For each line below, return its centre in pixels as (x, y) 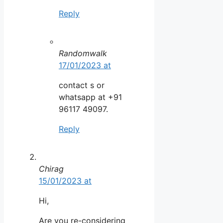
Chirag (51, 169)
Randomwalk (83, 54)
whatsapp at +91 (90, 97)
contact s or (82, 85)
